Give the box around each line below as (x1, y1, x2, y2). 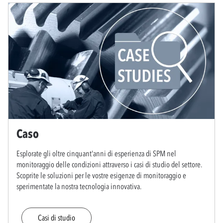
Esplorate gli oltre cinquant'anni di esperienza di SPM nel (16, 148, 176, 158)
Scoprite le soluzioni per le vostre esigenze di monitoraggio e (16, 170, 186, 180)
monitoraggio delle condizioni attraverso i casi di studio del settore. (16, 159, 202, 169)
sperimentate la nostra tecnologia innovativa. (16, 181, 141, 191)
